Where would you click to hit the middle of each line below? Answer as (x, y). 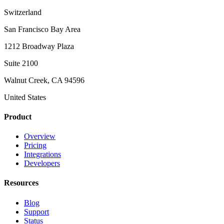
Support (36, 211)
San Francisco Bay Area (42, 29)
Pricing (35, 145)
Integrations (42, 154)
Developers (42, 163)
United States (25, 97)
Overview (40, 136)
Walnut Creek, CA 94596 (44, 80)
